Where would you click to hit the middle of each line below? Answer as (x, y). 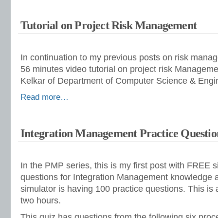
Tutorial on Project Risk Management (109, 25)
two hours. (41, 200)
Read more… (45, 97)
